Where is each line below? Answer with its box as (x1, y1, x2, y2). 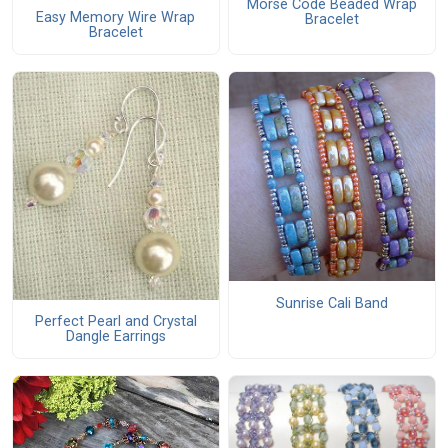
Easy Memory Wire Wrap (36, 8, 196, 26)
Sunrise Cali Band (275, 294, 388, 312)
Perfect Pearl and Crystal (34, 312, 197, 330)
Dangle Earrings (65, 327, 166, 345)
